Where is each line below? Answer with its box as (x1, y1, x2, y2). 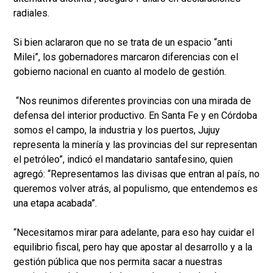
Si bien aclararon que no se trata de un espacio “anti (13, 37, 232, 49)
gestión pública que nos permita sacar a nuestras (13, 256, 222, 268)
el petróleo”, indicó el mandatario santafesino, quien (13, 154, 233, 166)
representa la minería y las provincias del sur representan (13, 139, 257, 151)
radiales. (13, 7, 49, 19)
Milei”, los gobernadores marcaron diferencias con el (13, 51, 238, 63)
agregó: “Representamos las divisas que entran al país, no (13, 168, 260, 180)
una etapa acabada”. (13, 197, 97, 210)
